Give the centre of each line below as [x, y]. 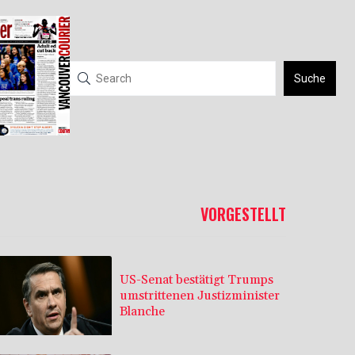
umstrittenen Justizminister [200, 295]
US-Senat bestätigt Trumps [197, 279]
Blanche [142, 311]
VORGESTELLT [243, 214]
